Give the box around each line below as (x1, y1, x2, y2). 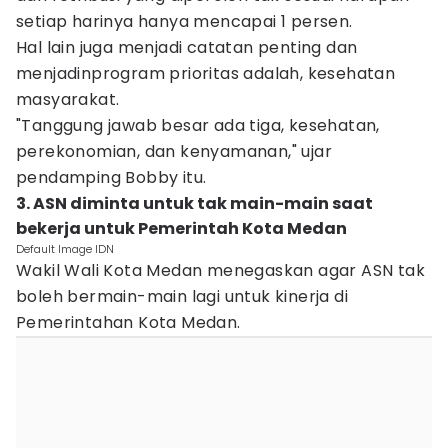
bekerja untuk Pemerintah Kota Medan (16, 217, 347, 240)
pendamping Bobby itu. (16, 166, 207, 189)
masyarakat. (16, 88, 120, 111)
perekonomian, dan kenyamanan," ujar (16, 140, 332, 163)
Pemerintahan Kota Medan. (16, 311, 241, 334)
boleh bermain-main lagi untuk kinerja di (16, 285, 348, 308)
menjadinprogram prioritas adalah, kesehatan (16, 62, 396, 85)
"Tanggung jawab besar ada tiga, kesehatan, (16, 114, 380, 137)
